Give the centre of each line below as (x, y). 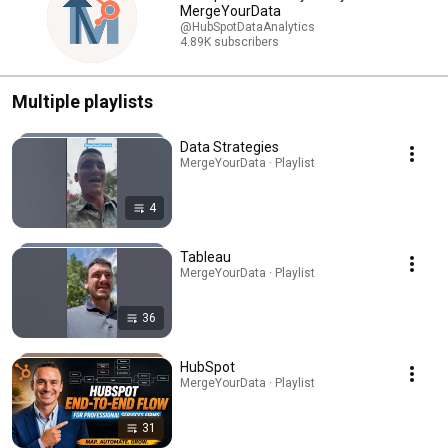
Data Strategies (229, 147)
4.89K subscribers (229, 42)
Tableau (205, 257)
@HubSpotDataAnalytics (247, 27)
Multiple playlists (82, 102)
